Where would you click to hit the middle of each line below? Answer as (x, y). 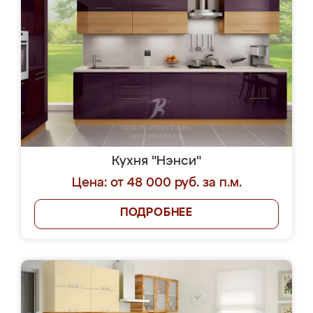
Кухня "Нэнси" (156, 161)
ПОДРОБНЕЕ (156, 213)
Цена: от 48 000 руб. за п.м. (156, 183)
